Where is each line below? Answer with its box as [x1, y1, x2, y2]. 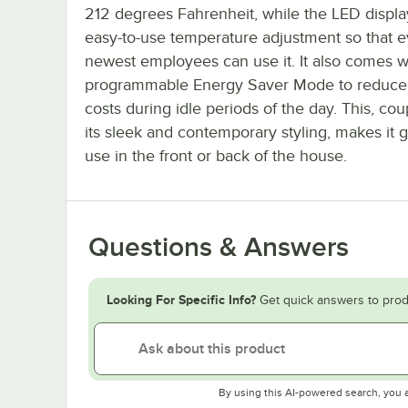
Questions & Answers [88, 231, 349, 263]
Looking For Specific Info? [107, 292, 256, 308]
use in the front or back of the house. [85, 147, 347, 166]
